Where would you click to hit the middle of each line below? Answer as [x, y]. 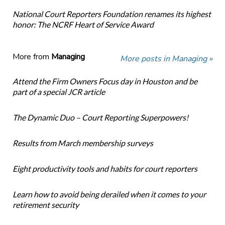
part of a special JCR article [59, 92]
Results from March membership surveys [83, 143]
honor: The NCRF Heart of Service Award [83, 25]
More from [32, 57]
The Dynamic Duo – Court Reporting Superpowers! [100, 118]
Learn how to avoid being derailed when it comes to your [109, 194]
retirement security [45, 205]
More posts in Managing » [166, 59]
